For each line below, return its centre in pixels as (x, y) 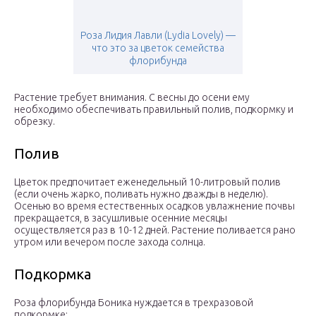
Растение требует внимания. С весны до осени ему (132, 98)
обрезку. (35, 122)
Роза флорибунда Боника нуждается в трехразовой (134, 303)
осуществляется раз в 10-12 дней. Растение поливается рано (155, 230)
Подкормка (53, 274)
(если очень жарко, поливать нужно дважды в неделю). (141, 194)
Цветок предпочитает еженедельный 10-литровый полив (147, 182)
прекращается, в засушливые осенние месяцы (121, 218)
